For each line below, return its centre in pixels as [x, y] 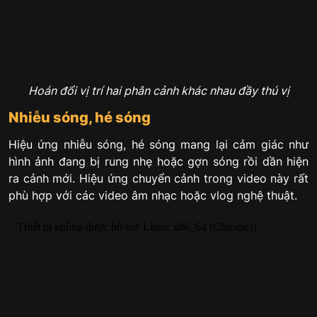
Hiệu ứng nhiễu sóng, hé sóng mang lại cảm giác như [158, 144]
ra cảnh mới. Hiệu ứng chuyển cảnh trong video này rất [158, 178]
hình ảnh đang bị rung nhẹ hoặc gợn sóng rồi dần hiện [158, 161]
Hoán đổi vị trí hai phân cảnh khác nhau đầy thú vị [158, 91]
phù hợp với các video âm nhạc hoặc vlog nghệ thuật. [153, 195]
